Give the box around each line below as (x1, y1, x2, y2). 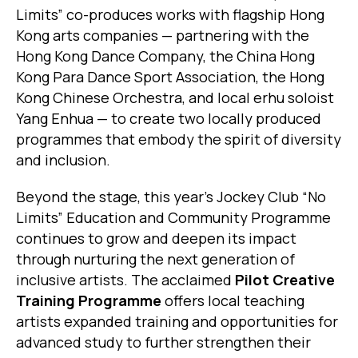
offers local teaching (161, 291, 304, 311)
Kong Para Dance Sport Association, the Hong (16, 67, 324, 87)
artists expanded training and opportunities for (16, 312, 338, 332)
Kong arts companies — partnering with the (16, 26, 309, 46)
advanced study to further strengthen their (16, 332, 311, 352)
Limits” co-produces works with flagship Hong (16, 5, 324, 25)
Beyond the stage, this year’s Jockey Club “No (16, 187, 326, 207)
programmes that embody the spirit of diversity (16, 129, 341, 149)
